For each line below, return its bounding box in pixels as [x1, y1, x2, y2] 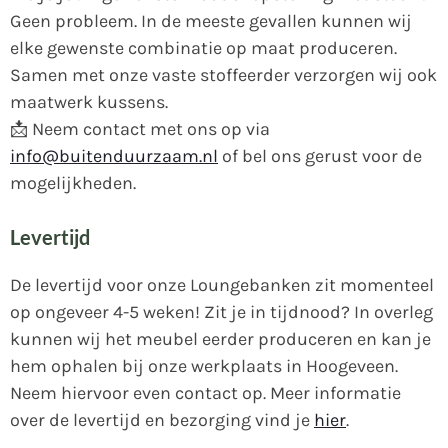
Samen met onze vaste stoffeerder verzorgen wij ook [10, 64, 437, 86]
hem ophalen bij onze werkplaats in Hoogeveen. [10, 354, 398, 377]
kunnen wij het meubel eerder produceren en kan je [10, 327, 431, 350]
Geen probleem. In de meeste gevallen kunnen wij [10, 10, 412, 32]
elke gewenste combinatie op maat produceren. [10, 37, 397, 59]
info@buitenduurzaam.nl [10, 145, 218, 167]
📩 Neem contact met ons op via [10, 118, 270, 140]
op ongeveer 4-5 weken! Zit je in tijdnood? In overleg [10, 300, 433, 323]
